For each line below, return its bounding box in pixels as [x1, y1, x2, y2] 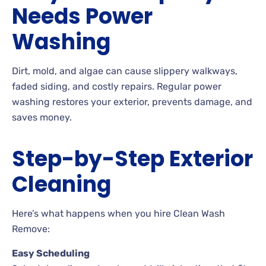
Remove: [12, 223, 50, 235]
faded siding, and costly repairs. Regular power [12, 80, 221, 92]
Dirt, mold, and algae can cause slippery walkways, [12, 65, 237, 77]
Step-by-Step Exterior [12, 143, 253, 174]
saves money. [12, 111, 72, 123]
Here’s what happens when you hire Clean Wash [12, 207, 225, 219]
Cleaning [12, 169, 111, 199]
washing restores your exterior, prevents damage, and [12, 96, 252, 107]
